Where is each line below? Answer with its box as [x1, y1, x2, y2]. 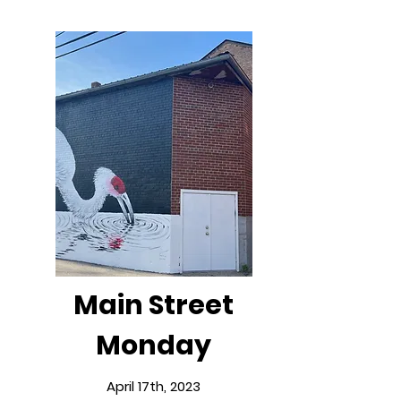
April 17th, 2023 [107, 377, 200, 396]
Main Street [73, 286, 234, 324]
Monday [96, 327, 211, 364]
